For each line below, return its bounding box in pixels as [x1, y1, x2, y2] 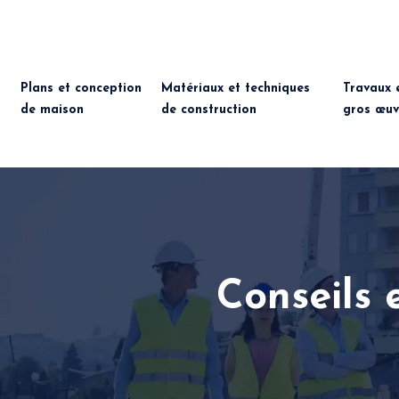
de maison [20, 103, 84, 117]
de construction [161, 103, 257, 117]
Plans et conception [20, 82, 142, 95]
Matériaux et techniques [161, 82, 311, 95]
